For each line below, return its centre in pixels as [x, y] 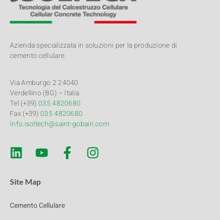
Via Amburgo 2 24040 [44, 83]
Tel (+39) [24, 104]
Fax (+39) [25, 114]
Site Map [25, 181]
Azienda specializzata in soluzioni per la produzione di [94, 45]
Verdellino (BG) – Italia [45, 93]
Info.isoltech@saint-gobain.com [59, 124]
